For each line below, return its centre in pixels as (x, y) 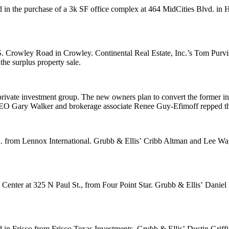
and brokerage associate (94, 106)
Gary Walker (32, 106)
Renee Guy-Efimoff (167, 106)
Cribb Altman (166, 141)
